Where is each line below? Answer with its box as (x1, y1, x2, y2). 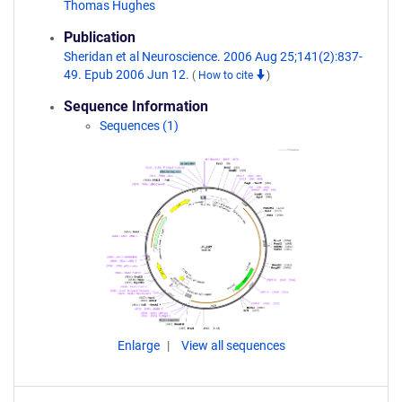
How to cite (198, 69, 256, 82)
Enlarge (117, 338, 162, 353)
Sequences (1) (100, 118, 179, 133)
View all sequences (180, 338, 285, 353)
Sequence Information (64, 98, 208, 115)
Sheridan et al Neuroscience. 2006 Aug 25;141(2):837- (64, 49, 363, 64)
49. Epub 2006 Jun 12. (64, 67, 192, 82)
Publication (64, 29, 135, 46)
